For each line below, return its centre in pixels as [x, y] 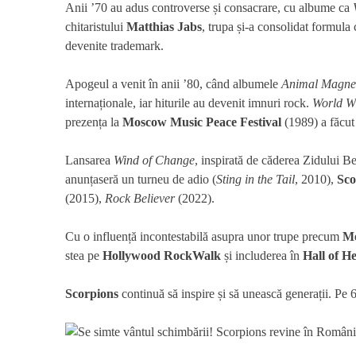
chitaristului [96, 26]
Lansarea [89, 160]
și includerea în [262, 255]
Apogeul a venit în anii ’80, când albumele [173, 83]
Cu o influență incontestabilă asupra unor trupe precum [204, 236]
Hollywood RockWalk [162, 255]
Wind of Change [154, 160]
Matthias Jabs [164, 26]
